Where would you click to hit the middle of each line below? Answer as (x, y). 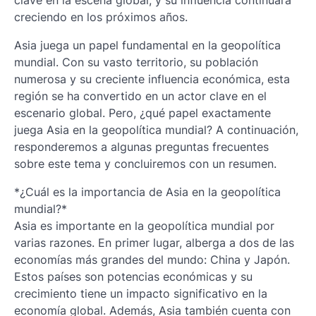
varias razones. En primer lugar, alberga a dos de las (154, 242)
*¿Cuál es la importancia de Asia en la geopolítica (147, 192)
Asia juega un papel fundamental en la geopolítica (147, 45)
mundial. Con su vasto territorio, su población (136, 62)
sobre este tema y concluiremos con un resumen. (145, 163)
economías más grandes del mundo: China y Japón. (152, 259)
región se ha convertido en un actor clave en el (140, 96)
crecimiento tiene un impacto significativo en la (141, 293)
